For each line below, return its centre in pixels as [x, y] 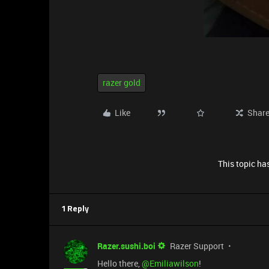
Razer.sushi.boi [126, 246]
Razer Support [197, 246]
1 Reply [75, 209]
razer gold [122, 83]
